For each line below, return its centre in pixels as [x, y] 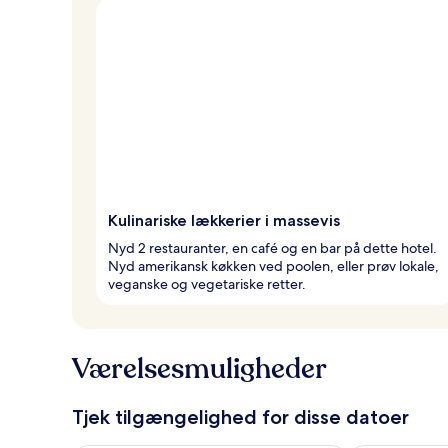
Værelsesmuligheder [199, 368]
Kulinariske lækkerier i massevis [224, 220]
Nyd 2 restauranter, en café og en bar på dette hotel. [272, 247]
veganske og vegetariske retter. [207, 283]
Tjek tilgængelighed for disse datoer [240, 416]
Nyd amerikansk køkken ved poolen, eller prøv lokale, [273, 265]
